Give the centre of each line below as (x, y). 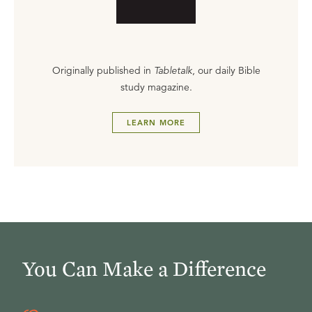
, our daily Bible (226, 70)
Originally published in (103, 70)
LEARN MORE (156, 123)
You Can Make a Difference (144, 268)
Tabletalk (173, 70)
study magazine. (156, 87)
